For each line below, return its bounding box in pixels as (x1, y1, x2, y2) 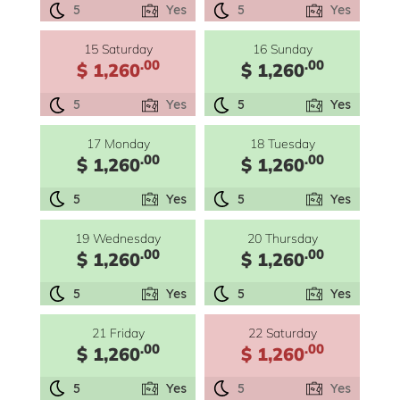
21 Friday (91, 323, 145, 341)
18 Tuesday (249, 135, 315, 153)
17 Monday (86, 135, 150, 153)
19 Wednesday (75, 229, 161, 247)
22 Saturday (247, 323, 317, 341)
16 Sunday (252, 40, 312, 58)
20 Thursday (246, 229, 318, 247)
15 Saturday (83, 40, 153, 58)
